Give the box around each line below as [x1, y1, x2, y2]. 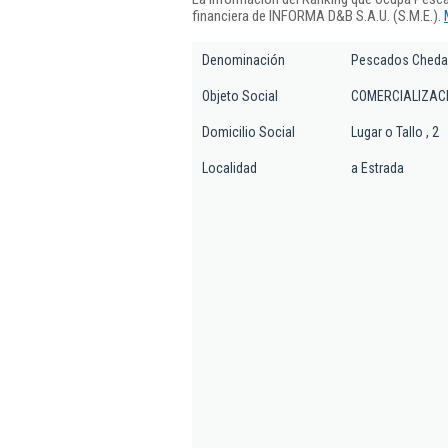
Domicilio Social [202, 124, 295, 140]
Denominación [202, 52, 285, 68]
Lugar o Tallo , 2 [351, 124, 439, 140]
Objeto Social [202, 88, 278, 104]
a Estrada [351, 160, 404, 176]
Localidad [202, 160, 257, 176]
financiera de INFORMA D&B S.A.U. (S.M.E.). [192, 6, 444, 25]
